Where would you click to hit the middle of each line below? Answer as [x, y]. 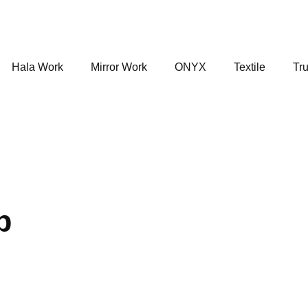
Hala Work [37, 67]
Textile [249, 67]
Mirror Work [119, 67]
